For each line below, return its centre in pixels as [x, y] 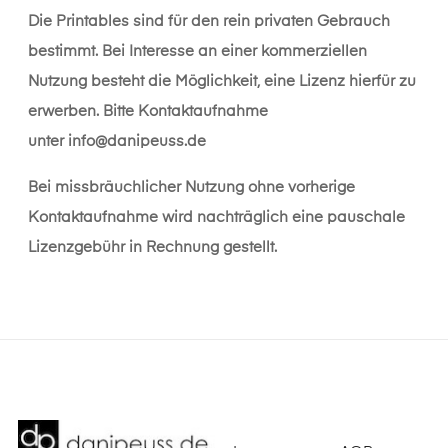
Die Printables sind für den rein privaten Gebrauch [209, 22]
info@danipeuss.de [137, 142]
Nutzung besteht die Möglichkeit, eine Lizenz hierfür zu [222, 82]
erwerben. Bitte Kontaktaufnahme [148, 112]
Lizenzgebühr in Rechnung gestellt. [152, 248]
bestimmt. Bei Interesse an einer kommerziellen [197, 52]
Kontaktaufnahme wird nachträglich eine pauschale [216, 218]
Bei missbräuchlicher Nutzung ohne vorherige [191, 188]
